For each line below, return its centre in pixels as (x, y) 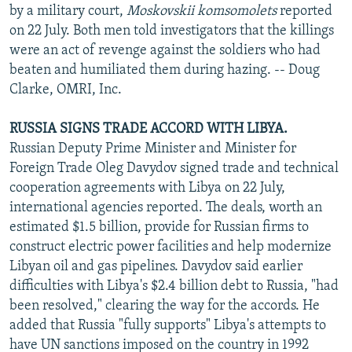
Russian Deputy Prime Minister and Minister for (153, 148)
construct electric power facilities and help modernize (170, 247)
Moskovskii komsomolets (202, 11)
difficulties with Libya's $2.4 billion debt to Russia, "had (174, 286)
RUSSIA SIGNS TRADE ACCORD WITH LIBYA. (148, 129)
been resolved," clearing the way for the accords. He (165, 306)
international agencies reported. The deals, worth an (166, 207)
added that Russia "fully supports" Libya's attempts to (168, 325)
